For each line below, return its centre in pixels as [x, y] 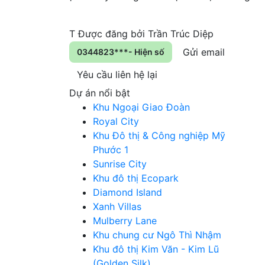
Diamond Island [127, 193]
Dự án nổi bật [100, 93]
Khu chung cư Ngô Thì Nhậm [157, 235]
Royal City [116, 122]
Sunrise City [120, 164]
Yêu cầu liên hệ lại [117, 75]
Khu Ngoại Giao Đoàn [141, 107]
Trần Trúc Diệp [181, 34]
